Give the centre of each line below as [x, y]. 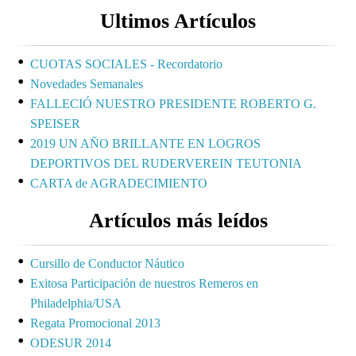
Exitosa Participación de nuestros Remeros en [144, 283]
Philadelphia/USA [76, 303]
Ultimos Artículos [178, 21]
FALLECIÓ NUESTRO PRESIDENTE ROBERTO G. [173, 103]
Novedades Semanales [87, 83]
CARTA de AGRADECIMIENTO [119, 183]
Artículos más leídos [178, 220]
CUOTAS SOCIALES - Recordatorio [126, 64]
